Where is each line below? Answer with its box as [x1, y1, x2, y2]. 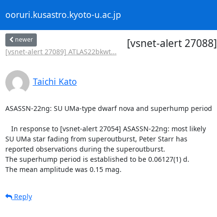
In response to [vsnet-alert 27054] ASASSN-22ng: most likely [5, 124, 11, 133]
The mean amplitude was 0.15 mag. [5, 164, 122, 174]
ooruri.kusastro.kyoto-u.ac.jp [5, 9, 121, 21]
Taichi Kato [32, 75, 77, 87]
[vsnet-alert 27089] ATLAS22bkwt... [5, 46, 117, 56]
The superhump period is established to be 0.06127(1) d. [5, 154, 189, 164]
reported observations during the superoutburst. [5, 144, 165, 154]
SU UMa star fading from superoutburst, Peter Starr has [5, 134, 187, 143]
